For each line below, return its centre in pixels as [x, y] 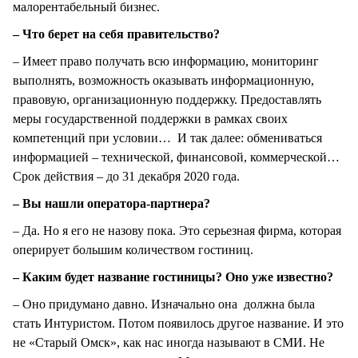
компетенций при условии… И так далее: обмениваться [167, 137]
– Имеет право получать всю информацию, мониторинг [166, 61]
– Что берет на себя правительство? [116, 34]
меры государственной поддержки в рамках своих [150, 118]
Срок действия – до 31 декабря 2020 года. [126, 176]
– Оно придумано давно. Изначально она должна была [164, 304]
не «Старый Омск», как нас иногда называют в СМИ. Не [169, 342]
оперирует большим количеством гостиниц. [133, 249]
